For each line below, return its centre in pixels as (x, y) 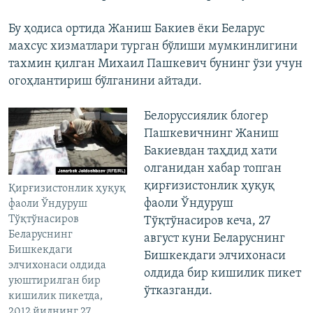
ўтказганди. (178, 291)
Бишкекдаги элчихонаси (214, 256)
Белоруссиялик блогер (206, 117)
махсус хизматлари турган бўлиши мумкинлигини (153, 47)
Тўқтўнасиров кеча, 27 (207, 221)
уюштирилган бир (54, 281)
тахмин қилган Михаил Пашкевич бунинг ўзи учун (155, 64)
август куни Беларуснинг (214, 239)
